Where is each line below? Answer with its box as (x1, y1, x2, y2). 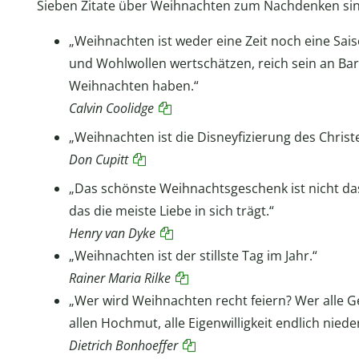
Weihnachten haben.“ (68, 77, 199, 95)
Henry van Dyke (68, 224, 155, 243)
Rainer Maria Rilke (68, 269, 171, 288)
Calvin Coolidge (68, 99, 154, 118)
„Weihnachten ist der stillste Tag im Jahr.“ (68, 247, 317, 265)
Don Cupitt (68, 151, 128, 169)
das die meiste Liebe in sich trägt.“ (68, 202, 274, 220)
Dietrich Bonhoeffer (68, 337, 178, 355)
